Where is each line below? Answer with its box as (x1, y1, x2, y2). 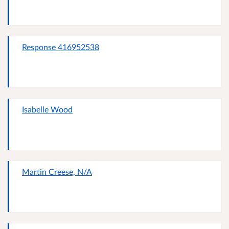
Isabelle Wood (22, 104, 73, 114)
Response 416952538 (22, 42, 99, 52)
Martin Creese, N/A (22, 167, 92, 177)
